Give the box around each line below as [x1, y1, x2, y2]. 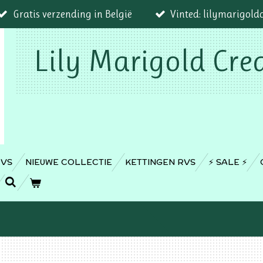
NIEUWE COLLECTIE [25, 156, 112, 168]
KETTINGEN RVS [125, 156, 195, 168]
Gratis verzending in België [12, 8, 132, 21]
